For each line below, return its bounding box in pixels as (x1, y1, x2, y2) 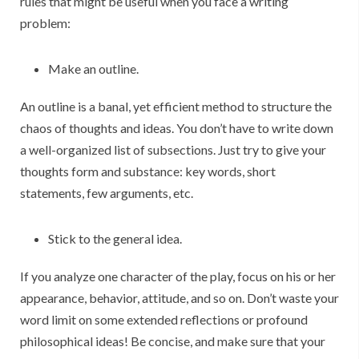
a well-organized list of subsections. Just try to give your (20, 142, 326, 158)
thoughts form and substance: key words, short (20, 163, 276, 179)
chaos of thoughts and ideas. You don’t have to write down (20, 120, 333, 136)
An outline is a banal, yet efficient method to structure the (20, 99, 332, 115)
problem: (20, 15, 71, 31)
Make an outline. (48, 61, 139, 77)
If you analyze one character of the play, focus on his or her (20, 268, 336, 284)
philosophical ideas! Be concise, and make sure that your (20, 333, 325, 349)
